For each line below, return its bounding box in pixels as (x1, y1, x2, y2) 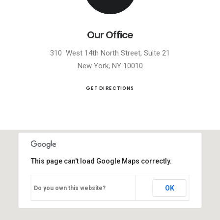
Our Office (87, 28, 133, 42)
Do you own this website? (33, 184, 106, 192)
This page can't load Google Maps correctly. (30, 157, 172, 165)
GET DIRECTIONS (85, 84, 135, 91)
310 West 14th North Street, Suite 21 (50, 49, 170, 57)
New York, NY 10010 (77, 61, 143, 70)
